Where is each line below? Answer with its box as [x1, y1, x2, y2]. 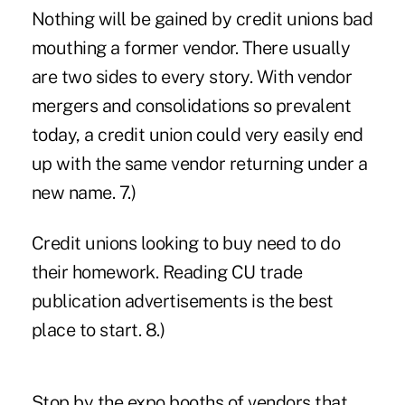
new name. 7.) [31, 181, 137, 203]
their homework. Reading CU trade [31, 260, 303, 283]
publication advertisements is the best [31, 289, 334, 312]
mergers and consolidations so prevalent [31, 94, 352, 117]
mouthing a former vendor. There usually [31, 36, 351, 59]
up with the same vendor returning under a [31, 152, 368, 174]
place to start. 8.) [31, 318, 165, 341]
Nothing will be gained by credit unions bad [31, 7, 373, 30]
